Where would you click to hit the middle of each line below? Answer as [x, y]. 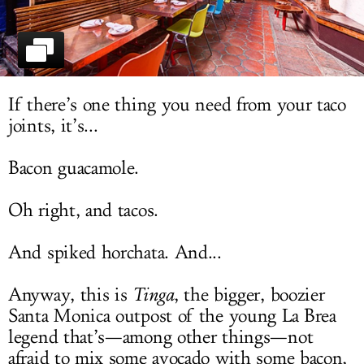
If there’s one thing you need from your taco [177, 105]
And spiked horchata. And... [115, 253]
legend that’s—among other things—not [161, 338]
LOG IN [182, 18]
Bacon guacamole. [74, 169]
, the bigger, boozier [249, 295]
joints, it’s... [53, 126]
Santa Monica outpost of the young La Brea [172, 316]
